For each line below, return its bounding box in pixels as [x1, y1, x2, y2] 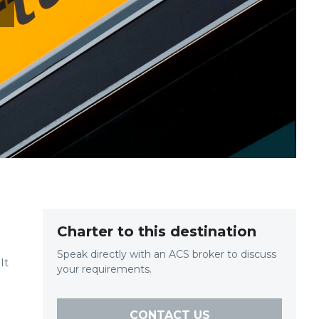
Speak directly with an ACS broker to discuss [57, 248, 276, 261]
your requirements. [57, 263, 152, 276]
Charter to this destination [57, 223, 256, 240]
